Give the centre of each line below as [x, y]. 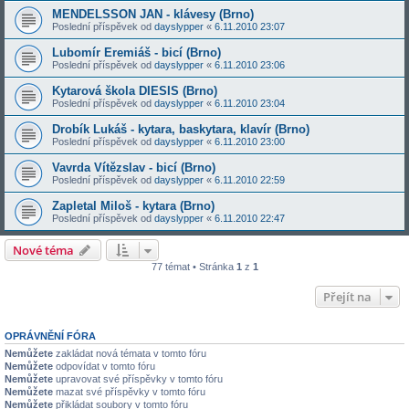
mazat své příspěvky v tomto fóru [129, 392]
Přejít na [347, 297]
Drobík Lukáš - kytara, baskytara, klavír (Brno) [181, 129]
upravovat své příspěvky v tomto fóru [138, 379]
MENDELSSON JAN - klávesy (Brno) [153, 14]
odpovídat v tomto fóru [104, 366]
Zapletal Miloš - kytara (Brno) [133, 206]
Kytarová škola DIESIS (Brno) [135, 91]
